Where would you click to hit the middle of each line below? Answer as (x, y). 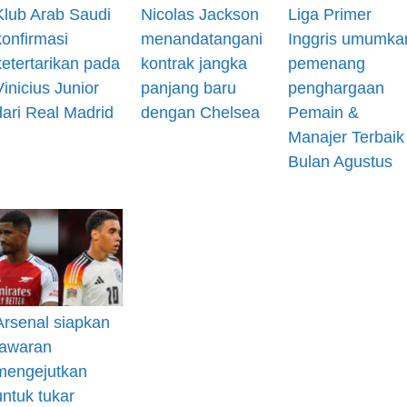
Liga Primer (329, 14)
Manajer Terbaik (346, 137)
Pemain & (323, 112)
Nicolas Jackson (199, 14)
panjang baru (188, 88)
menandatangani (201, 39)
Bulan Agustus (340, 161)
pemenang (326, 63)
